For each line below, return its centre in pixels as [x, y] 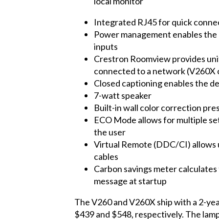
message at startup [130, 181]
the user [110, 132]
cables [106, 156]
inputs [106, 46]
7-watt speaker [123, 95]
